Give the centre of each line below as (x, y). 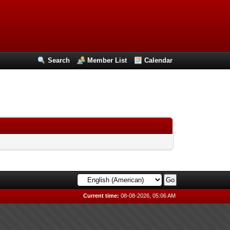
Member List (107, 60)
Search (59, 60)
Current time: (101, 196)
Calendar (159, 60)
